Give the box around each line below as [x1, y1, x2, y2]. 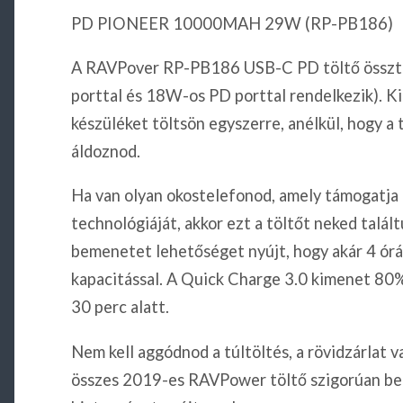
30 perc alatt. [70, 297, 169, 318]
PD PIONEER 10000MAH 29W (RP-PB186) [70, 13, 393, 33]
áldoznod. [70, 141, 140, 162]
